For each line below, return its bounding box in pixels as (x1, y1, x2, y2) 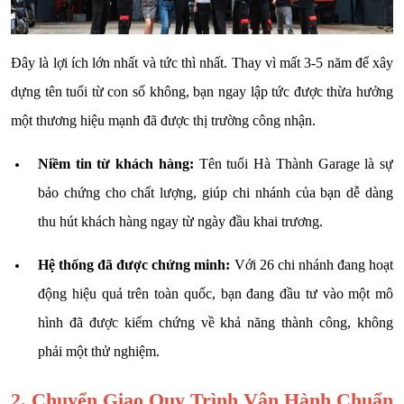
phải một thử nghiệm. (38, 343, 160, 359)
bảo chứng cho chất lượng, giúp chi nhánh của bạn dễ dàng (38, 184, 393, 200)
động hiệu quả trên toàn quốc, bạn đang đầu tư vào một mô (38, 285, 393, 301)
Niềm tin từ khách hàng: (38, 155, 194, 171)
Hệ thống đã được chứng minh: (38, 256, 231, 272)
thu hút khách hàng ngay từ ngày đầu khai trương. (38, 213, 323, 229)
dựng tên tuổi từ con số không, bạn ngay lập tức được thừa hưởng (11, 83, 393, 99)
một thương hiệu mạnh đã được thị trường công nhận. (11, 112, 316, 128)
